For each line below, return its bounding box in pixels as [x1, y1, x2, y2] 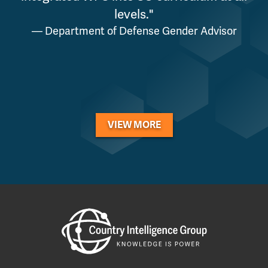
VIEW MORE [107, 119, 161, 131]
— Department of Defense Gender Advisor [31, 24, 237, 38]
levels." [114, 6, 154, 22]
